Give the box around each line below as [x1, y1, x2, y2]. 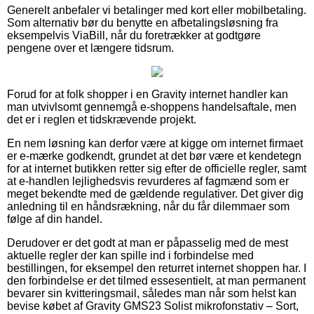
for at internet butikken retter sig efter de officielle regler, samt [7, 162, 306, 175]
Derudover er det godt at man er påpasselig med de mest [7, 236, 288, 249]
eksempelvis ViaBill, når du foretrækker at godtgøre [7, 29, 261, 41]
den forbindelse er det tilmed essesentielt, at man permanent [7, 274, 306, 287]
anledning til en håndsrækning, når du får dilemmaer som [7, 200, 289, 212]
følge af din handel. [7, 212, 102, 225]
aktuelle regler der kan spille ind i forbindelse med [7, 249, 254, 261]
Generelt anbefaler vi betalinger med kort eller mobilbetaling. [7, 4, 306, 16]
